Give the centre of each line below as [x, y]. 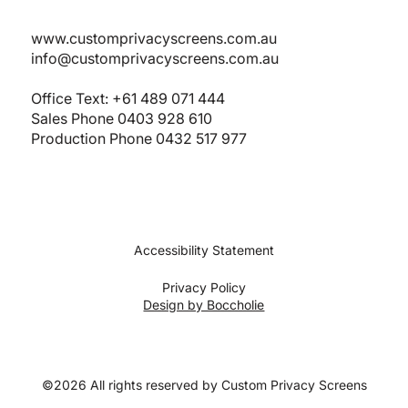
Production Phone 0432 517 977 [139, 139]
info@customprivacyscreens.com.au [155, 59]
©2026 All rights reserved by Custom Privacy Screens [204, 384]
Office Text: [72, 99]
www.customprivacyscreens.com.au [154, 39]
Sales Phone [75, 119]
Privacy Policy [204, 288]
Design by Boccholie [204, 305]
